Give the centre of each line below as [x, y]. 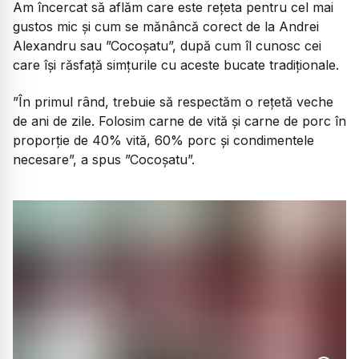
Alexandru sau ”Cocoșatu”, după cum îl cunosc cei [167, 45]
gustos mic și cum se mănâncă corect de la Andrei [166, 26]
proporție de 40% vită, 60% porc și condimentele [163, 141]
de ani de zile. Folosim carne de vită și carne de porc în [179, 121]
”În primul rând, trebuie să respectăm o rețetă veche [173, 102]
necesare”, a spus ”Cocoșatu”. [104, 160]
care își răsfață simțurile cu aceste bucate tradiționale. [176, 65]
